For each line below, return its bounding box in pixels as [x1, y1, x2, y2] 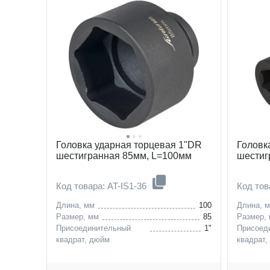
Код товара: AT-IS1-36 [56, 180, 149, 191]
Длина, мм [56, 200, 95, 210]
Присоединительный [56, 223, 131, 233]
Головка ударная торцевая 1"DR [56, 139, 202, 150]
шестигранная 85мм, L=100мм [56, 150, 192, 161]
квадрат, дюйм [56, 234, 110, 244]
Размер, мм [56, 212, 99, 221]
